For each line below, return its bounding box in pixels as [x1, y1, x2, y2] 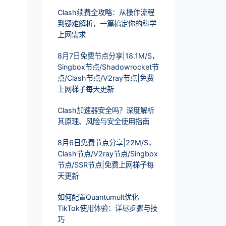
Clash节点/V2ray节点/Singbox [57, 149, 158, 158]
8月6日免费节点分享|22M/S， [57, 138, 155, 147]
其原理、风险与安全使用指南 [57, 117, 149, 126]
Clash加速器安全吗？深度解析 [57, 106, 154, 115]
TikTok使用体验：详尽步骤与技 [57, 204, 157, 213]
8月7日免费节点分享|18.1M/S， [57, 51, 159, 61]
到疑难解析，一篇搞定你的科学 [57, 19, 156, 28]
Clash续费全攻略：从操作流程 [57, 8, 154, 17]
